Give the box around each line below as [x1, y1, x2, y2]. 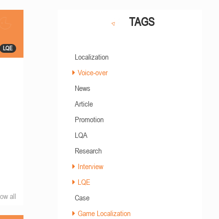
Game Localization [77, 209, 131, 218]
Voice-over [77, 68, 108, 77]
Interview [77, 162, 103, 171]
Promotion [74, 115, 104, 124]
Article [74, 99, 93, 108]
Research [74, 146, 102, 155]
